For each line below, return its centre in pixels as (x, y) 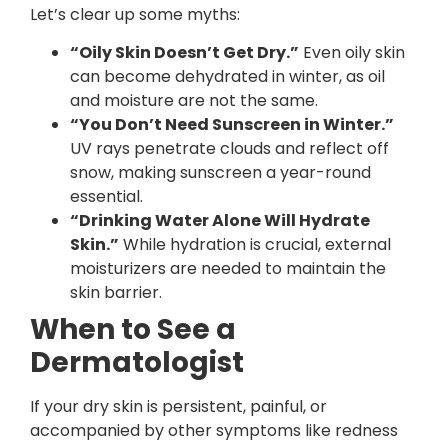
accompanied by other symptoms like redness (214, 431)
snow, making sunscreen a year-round (220, 173)
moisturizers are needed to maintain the (228, 269)
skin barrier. (116, 293)
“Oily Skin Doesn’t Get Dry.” (184, 53)
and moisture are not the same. (194, 101)
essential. (106, 197)
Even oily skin (352, 53)
